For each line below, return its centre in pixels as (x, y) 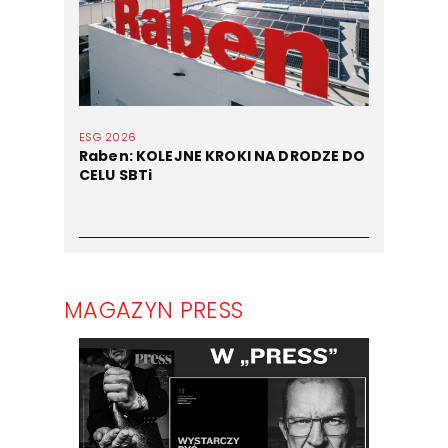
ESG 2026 (108, 137)
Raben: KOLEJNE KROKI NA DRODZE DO (222, 156)
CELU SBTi (116, 175)
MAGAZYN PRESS (154, 310)
